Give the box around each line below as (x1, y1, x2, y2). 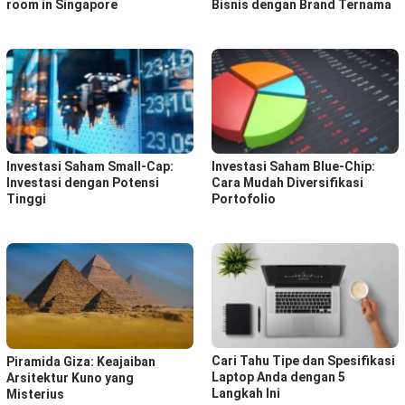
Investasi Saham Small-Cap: (6, 159, 174, 174)
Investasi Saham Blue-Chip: (212, 159, 375, 174)
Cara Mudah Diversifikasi (212, 175, 363, 191)
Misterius (6, 387, 64, 402)
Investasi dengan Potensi (6, 175, 159, 191)
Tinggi (6, 192, 46, 207)
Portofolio (212, 192, 278, 207)
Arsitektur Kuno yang (6, 371, 134, 386)
